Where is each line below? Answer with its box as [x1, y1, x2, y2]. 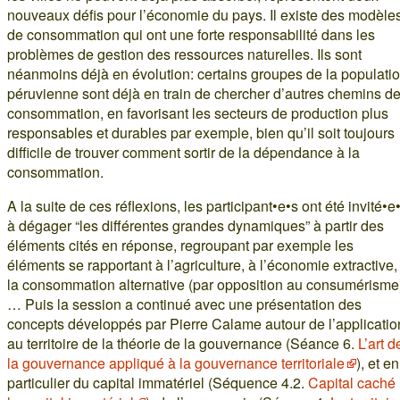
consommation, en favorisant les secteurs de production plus [7, 103, 388, 124]
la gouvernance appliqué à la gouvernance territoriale [7, 353, 345, 374]
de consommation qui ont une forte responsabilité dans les [7, 24, 375, 46]
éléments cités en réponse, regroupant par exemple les [7, 235, 354, 256]
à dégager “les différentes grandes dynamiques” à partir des [7, 215, 384, 237]
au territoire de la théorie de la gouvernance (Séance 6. [7, 333, 358, 354]
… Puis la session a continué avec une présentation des [7, 294, 362, 315]
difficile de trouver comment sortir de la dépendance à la [7, 142, 360, 163]
